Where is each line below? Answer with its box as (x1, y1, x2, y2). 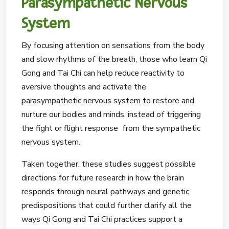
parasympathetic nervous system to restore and (21, 95, 194, 106)
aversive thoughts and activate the (21, 81, 146, 93)
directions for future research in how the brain (21, 172, 184, 184)
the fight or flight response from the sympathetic (21, 123, 200, 134)
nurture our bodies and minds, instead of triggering (21, 109, 201, 120)
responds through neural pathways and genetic (21, 186, 189, 197)
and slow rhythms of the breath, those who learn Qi (21, 54, 207, 65)
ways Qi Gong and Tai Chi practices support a (21, 214, 182, 225)
